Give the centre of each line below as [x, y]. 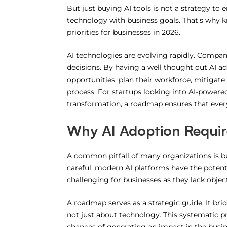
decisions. [85, 68]
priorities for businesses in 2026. [123, 33]
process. [81, 92]
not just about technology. [115, 215]
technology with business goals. [123, 21]
